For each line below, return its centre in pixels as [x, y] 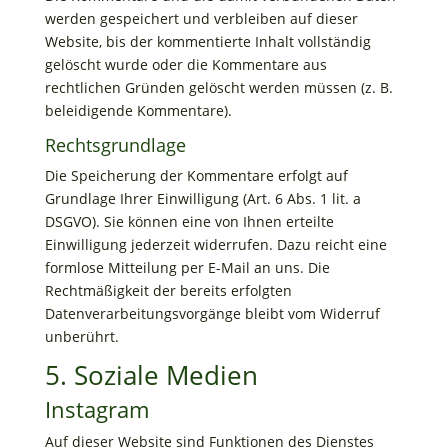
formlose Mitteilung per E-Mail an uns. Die [187, 267]
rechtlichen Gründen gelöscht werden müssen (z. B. [218, 87]
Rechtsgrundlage [115, 145]
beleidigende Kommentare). [138, 110]
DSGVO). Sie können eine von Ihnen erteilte [189, 221]
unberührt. [81, 336]
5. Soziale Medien [151, 375]
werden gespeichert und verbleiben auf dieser [201, 18]
